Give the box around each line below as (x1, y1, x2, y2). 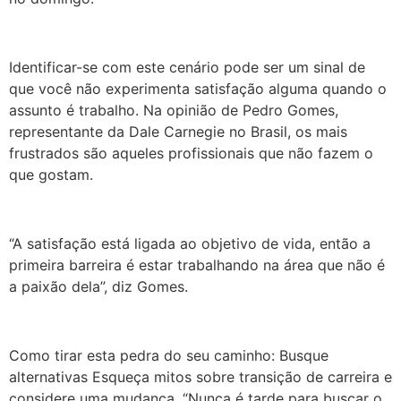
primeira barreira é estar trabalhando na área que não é (9, 255, 385, 274)
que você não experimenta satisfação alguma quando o (9, 80, 387, 98)
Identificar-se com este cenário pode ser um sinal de (9, 58, 365, 77)
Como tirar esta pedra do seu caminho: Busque (9, 346, 328, 364)
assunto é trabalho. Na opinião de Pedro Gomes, (9, 101, 338, 120)
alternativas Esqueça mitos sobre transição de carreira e (9, 367, 392, 386)
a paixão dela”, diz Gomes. (9, 277, 188, 295)
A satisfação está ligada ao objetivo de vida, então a (13, 234, 371, 252)
